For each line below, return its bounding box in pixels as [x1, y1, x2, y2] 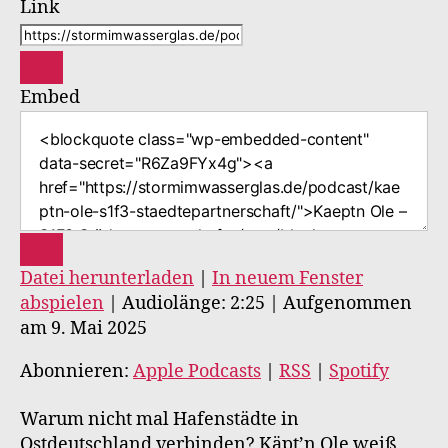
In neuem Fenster [212, 267, 363, 290]
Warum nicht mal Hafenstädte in [20, 407, 299, 431]
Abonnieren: [20, 360, 133, 383]
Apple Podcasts [133, 360, 261, 383]
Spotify [329, 360, 389, 383]
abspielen [20, 292, 104, 315]
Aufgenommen [283, 292, 412, 315]
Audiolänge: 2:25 [122, 292, 265, 315]
